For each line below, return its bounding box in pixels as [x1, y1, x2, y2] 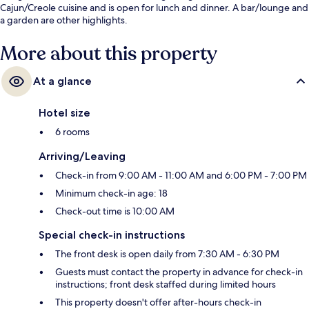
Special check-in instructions [39, 228, 185, 242]
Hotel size [39, 106, 90, 120]
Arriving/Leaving [39, 150, 126, 163]
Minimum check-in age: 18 [55, 187, 168, 200]
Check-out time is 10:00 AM [55, 205, 175, 218]
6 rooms [55, 126, 90, 139]
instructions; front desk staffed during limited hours [55, 278, 276, 291]
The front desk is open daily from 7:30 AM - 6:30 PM [55, 248, 279, 261]
